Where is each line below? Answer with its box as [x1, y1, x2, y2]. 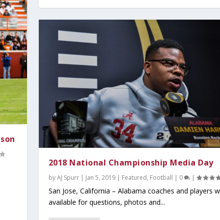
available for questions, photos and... [48, 197, 165, 207]
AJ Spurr [56, 173, 79, 182]
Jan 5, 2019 [85, 173, 115, 182]
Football [149, 173, 173, 182]
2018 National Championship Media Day [48, 157, 214, 168]
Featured [121, 173, 147, 182]
